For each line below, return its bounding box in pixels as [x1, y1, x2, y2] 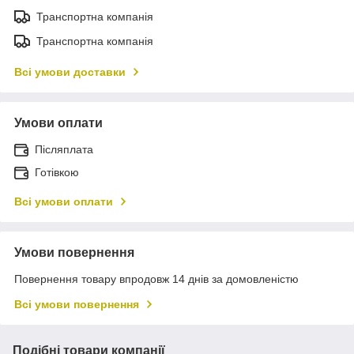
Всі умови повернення [14, 297, 139, 311]
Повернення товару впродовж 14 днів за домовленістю [14, 272, 299, 285]
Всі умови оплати [14, 194, 113, 208]
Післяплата [35, 142, 93, 156]
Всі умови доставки [14, 65, 126, 78]
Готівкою [35, 165, 79, 179]
